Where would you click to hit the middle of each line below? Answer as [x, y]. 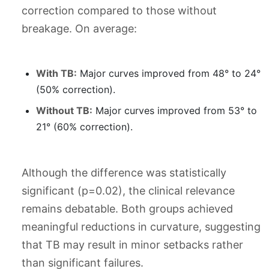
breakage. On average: [79, 29]
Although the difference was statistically [124, 173]
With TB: [56, 74]
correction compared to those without [119, 11]
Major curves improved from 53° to [175, 111]
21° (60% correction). [84, 127]
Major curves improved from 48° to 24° [169, 74]
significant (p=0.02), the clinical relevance [128, 191]
